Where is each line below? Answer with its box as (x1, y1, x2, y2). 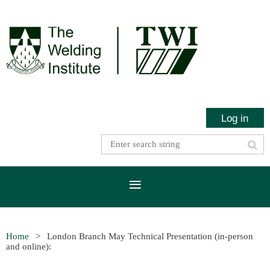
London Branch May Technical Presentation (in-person (47, 231, 253, 241)
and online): (6, 241, 51, 251)
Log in (221, 112, 249, 124)
